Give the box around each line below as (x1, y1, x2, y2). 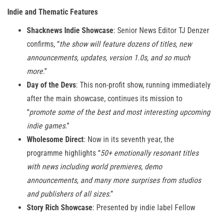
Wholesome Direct (27, 135, 84, 145)
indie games (27, 121, 65, 131)
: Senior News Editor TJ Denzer (113, 26, 209, 36)
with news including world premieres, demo (27, 162, 162, 172)
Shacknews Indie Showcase (27, 26, 113, 36)
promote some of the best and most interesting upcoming (29, 108, 210, 117)
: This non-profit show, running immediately (76, 80, 211, 90)
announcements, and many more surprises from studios (27, 176, 201, 185)
